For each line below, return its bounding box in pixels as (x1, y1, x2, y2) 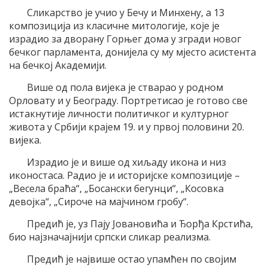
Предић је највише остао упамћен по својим (27, 252, 236, 266)
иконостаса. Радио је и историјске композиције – (9, 168, 240, 182)
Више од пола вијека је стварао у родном (27, 80, 223, 94)
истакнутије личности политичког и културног (9, 106, 229, 120)
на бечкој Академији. (9, 58, 106, 72)
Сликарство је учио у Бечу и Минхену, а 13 (27, 5, 224, 19)
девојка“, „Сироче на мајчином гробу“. (9, 194, 188, 208)
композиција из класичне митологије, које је (9, 19, 220, 32)
